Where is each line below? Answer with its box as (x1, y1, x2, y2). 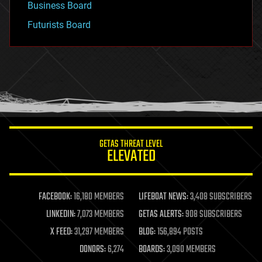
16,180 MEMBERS (71, 189, 124, 205)
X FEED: (50, 224, 73, 240)
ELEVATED (106, 143, 156, 169)
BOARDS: (138, 242, 165, 257)
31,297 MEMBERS (72, 224, 124, 240)
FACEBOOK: (38, 189, 72, 205)
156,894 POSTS (155, 224, 203, 240)
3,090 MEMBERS (164, 242, 216, 257)
